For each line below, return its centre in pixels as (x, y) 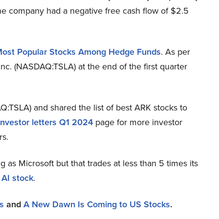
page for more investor (138, 122)
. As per (175, 52)
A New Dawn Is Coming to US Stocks (97, 205)
